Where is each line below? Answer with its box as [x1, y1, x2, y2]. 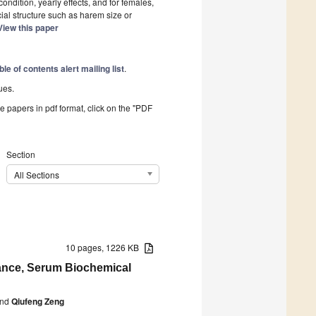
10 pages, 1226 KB [66, 241, 145, 253]
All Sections [13, 169, 59, 181]
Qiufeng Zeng [11, 294, 64, 308]
